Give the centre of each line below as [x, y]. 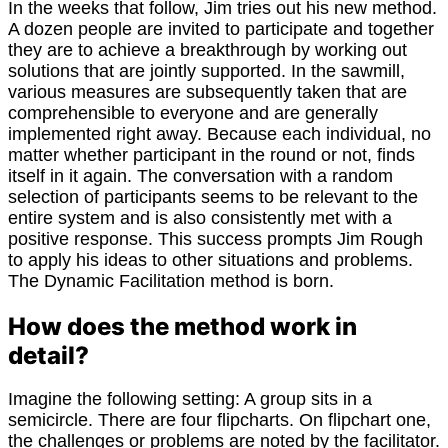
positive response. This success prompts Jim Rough [215, 238]
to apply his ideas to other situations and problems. [210, 259]
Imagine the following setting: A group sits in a [190, 399]
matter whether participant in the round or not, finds [211, 154]
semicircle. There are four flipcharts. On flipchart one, [219, 420]
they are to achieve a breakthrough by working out [207, 49]
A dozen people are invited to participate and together [221, 28]
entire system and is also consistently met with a [200, 217]
